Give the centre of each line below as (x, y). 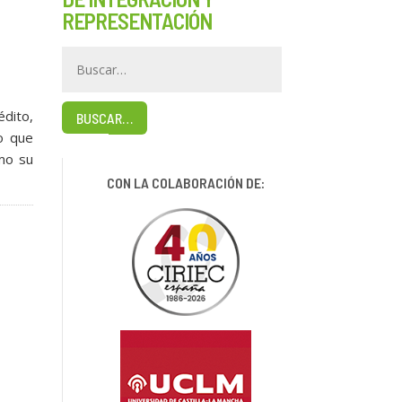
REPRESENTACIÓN (136, 20)
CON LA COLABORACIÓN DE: (185, 182)
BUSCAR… (104, 118)
